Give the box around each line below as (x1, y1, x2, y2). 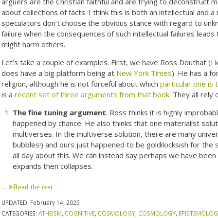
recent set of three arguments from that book (15, 89, 170, 99)
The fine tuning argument (12, 107, 106, 117)
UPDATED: (1, 198, 31, 206)
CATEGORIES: (1, 209, 39, 217)
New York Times (116, 68, 172, 78)
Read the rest (13, 182, 53, 190)
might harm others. (1, 39, 66, 49)
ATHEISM (38, 209, 62, 217)
